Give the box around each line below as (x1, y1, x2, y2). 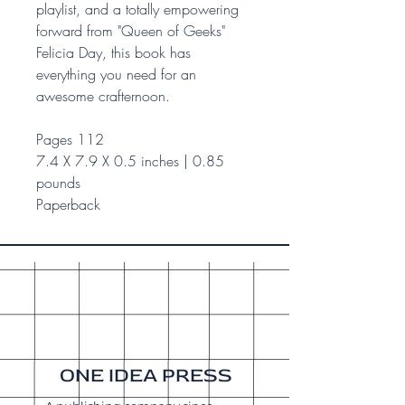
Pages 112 (36, 128, 104, 149)
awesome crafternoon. (36, 85, 170, 106)
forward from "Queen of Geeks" (36, 20, 225, 41)
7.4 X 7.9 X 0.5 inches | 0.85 (36, 150, 224, 171)
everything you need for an (36, 63, 196, 84)
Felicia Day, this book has (36, 42, 191, 62)
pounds (36, 172, 80, 193)
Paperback (36, 193, 100, 214)
